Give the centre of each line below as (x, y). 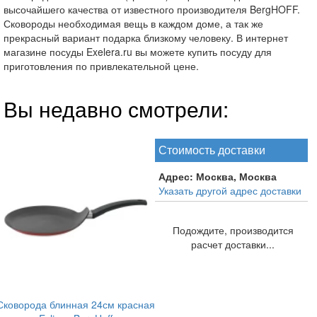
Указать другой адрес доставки (230, 190)
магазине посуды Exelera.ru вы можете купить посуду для (138, 51)
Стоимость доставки (212, 149)
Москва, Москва (237, 176)
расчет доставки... (233, 244)
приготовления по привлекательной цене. (101, 65)
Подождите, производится (233, 230)
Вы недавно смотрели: (116, 108)
